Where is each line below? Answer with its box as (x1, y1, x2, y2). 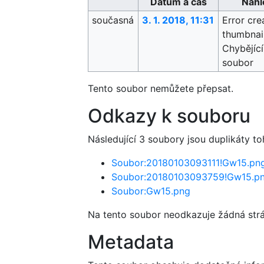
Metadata (88, 230, 174, 254)
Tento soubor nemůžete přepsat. (88, 82, 233, 95)
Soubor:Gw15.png (111, 185, 190, 197)
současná (92, 14, 134, 27)
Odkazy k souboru (88, 104, 250, 128)
